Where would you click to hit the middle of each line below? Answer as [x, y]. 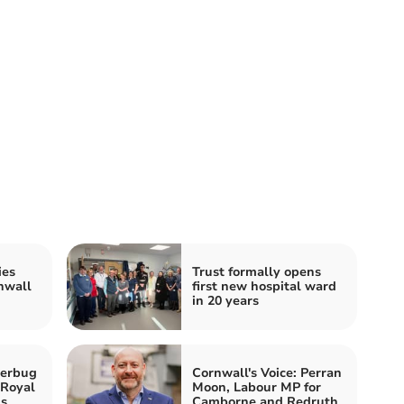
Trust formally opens [257, 271]
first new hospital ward [264, 286]
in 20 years [225, 300]
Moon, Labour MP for [257, 387]
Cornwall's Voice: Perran [267, 372]
